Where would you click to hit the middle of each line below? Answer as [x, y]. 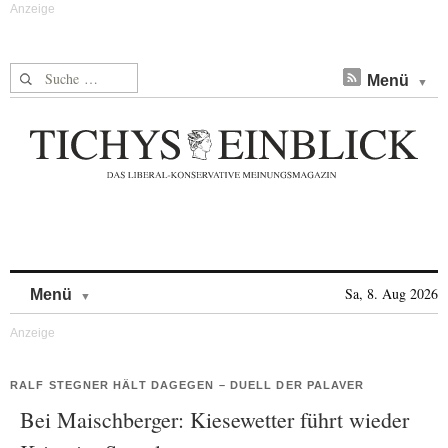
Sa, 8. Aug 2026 [391, 293]
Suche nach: [48, 74]
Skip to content [143, 284]
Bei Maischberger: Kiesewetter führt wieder [214, 419]
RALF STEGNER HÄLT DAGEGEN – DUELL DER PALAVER [187, 385]
